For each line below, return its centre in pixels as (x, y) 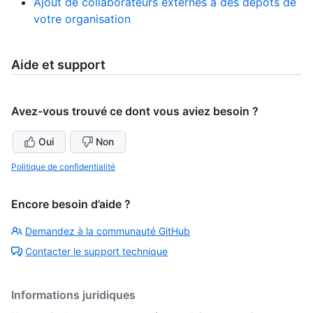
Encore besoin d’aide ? (71, 204)
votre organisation (82, 19)
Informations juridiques (73, 294)
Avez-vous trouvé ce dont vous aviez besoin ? (135, 111)
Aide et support (58, 64)
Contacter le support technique (96, 251)
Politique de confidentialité (63, 166)
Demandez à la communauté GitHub (108, 231)
